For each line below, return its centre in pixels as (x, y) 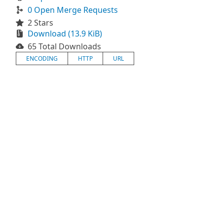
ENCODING (42, 58)
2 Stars (40, 23)
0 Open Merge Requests (73, 10)
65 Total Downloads (64, 46)
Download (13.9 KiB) (65, 34)
